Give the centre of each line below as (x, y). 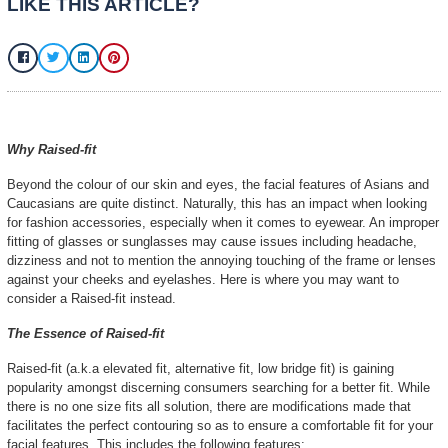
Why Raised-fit (176, 299)
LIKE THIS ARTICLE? (241, 117)
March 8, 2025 (348, 43)
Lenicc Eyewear (210, 43)
